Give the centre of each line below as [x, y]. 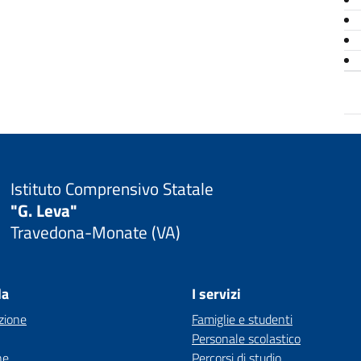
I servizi [216, 294]
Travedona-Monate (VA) [95, 232]
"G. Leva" [44, 210]
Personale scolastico [246, 338]
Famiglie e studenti [242, 319]
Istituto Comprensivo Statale [112, 188]
